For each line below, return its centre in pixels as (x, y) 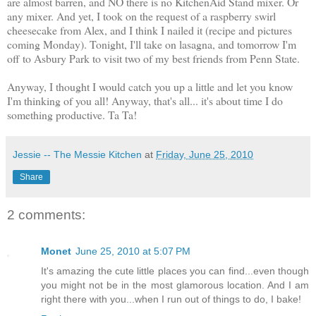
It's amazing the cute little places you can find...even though (175, 271)
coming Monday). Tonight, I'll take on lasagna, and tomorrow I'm (152, 44)
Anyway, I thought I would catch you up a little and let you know (150, 86)
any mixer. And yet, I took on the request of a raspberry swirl (141, 16)
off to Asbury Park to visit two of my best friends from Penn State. (153, 58)
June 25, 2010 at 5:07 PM (133, 251)
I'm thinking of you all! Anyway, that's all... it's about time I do (145, 100)
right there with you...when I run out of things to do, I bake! (171, 299)
